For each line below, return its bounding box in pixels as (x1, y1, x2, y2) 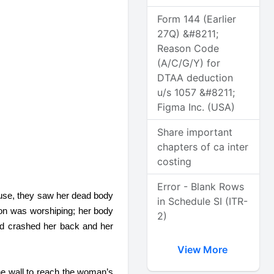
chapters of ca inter (157, 141, 249, 153)
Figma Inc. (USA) (157, 101, 235, 113)
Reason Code (157, 42, 220, 54)
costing (157, 155, 192, 168)
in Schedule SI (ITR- (157, 195, 248, 207)
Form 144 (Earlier (157, 13, 237, 25)
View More (177, 243, 230, 256)
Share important (157, 126, 233, 138)
